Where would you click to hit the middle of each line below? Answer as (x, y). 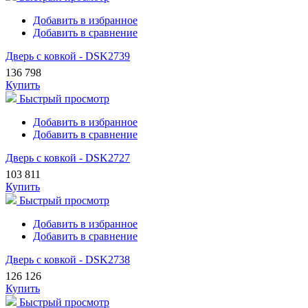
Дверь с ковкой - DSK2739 (68, 56)
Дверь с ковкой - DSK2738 (68, 260)
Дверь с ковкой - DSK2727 (68, 158)
